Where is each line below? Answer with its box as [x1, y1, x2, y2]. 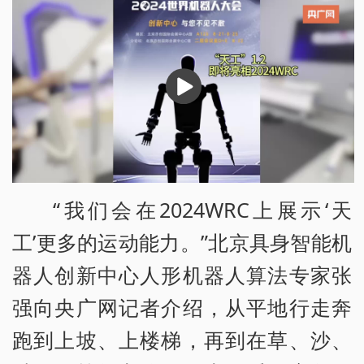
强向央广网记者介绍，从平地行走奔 [12, 292, 352, 321]
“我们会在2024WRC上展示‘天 [53, 195, 352, 223]
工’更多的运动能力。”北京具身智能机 [12, 227, 352, 256]
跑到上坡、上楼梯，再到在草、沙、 [12, 325, 352, 353]
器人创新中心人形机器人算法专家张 [12, 260, 352, 288]
